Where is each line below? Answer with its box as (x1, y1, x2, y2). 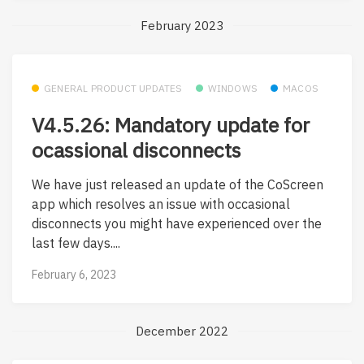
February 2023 (141, 17, 223, 33)
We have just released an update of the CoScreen (32, 175, 323, 193)
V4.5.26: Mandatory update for (32, 111, 310, 139)
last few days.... (32, 234, 120, 251)
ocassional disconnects (32, 136, 241, 164)
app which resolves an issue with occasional (32, 195, 290, 212)
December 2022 (136, 323, 228, 339)
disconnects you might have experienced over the (32, 214, 322, 232)
